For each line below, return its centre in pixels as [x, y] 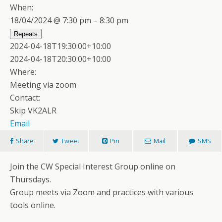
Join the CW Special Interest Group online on [93, 167]
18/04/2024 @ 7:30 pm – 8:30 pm [69, 21]
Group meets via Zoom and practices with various [102, 193]
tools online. [33, 205]
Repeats [26, 34]
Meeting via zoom [43, 85]
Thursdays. [30, 180]
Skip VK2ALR [33, 111]
